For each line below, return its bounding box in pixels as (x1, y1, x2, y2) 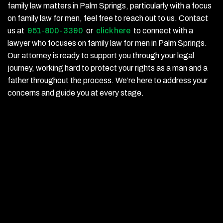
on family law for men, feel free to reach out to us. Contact (7, 14, 208, 22)
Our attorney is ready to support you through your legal (7, 51, 194, 60)
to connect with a (130, 26, 193, 35)
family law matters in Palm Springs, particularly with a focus (7, 1, 212, 10)
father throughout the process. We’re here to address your (7, 76, 208, 85)
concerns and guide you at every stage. (7, 89, 144, 97)
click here (96, 26, 130, 35)
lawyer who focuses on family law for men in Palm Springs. (7, 39, 207, 47)
